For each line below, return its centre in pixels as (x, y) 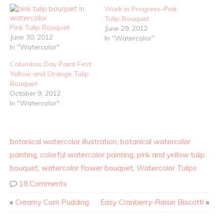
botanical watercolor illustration (63, 142)
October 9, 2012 (35, 93)
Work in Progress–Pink (141, 9)
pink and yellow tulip (171, 155)
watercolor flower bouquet (87, 168)
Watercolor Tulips (167, 168)
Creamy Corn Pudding (52, 202)
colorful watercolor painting (87, 155)
